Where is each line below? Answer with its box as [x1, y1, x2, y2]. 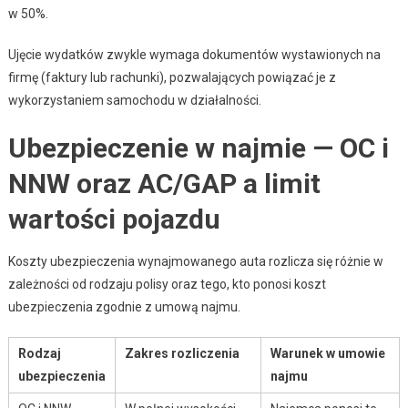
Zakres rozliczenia [124, 345, 240, 361]
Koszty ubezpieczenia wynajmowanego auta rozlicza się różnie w [7, 253, 383, 269]
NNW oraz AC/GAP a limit [7, 167, 321, 199]
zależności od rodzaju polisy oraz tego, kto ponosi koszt [7, 276, 326, 291]
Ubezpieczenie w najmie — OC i [7, 131, 389, 164]
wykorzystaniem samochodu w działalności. [7, 92, 261, 107]
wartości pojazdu [7, 202, 220, 235]
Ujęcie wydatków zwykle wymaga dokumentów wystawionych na [7, 46, 381, 62]
